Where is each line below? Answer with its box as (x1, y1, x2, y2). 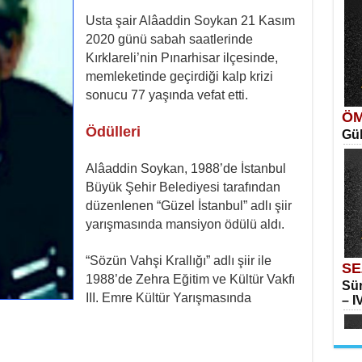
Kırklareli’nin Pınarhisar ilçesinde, (85, 51, 278, 65)
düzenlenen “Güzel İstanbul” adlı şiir (85, 199, 292, 213)
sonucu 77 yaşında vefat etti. (85, 88, 248, 102)
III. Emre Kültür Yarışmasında (85, 291, 251, 305)
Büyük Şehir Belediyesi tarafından (85, 180, 280, 194)
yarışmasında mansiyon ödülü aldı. (85, 217, 288, 231)
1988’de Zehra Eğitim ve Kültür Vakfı (85, 272, 295, 286)
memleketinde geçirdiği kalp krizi (85, 69, 273, 83)
